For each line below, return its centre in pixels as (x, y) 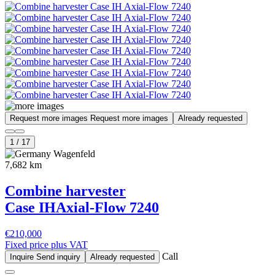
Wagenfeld (73, 154)
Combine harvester (65, 191)
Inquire (23, 257)
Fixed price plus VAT (46, 245)
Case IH (30, 208)
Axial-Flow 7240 (107, 208)
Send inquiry (58, 257)
